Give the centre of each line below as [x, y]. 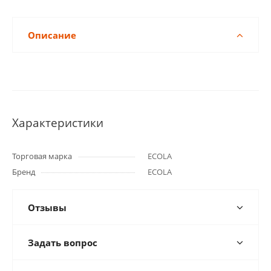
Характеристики [58, 122]
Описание [52, 35]
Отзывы [47, 207]
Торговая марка [42, 156]
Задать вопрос [63, 243]
